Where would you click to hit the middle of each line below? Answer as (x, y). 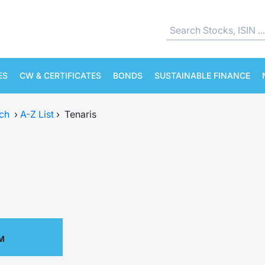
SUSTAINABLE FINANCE (202, 75)
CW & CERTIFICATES (60, 75)
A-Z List (37, 114)
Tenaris (80, 114)
